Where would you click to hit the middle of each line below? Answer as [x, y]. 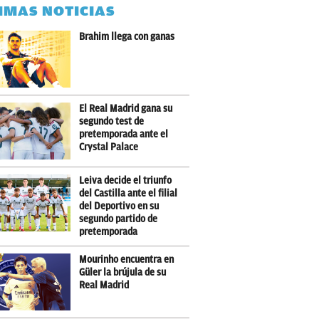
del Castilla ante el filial [128, 193]
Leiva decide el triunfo [125, 181]
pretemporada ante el [124, 134]
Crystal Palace [109, 147]
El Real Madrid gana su [126, 109]
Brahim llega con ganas [127, 37]
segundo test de [111, 121]
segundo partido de [118, 219]
